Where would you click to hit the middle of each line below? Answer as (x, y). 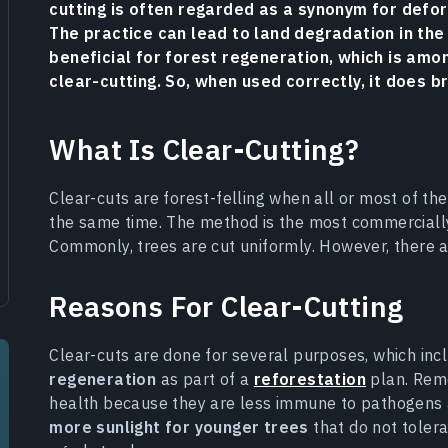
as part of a (205, 378)
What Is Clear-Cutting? (204, 149)
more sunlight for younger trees (179, 426)
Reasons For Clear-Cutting (226, 306)
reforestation (309, 378)
